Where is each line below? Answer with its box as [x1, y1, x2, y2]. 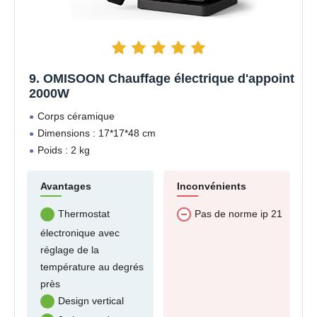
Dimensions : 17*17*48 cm [38, 127, 156, 139]
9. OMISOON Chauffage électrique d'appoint [29, 71, 294, 86]
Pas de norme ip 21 [195, 208, 282, 220]
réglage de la [40, 244, 99, 256]
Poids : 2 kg [38, 144, 90, 156]
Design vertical [58, 295, 124, 307]
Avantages [40, 180, 91, 192]
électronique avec [40, 227, 120, 239]
